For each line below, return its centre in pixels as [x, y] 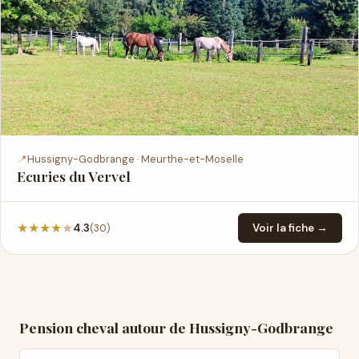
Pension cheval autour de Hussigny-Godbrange [176, 327]
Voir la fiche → [290, 228]
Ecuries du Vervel [74, 176]
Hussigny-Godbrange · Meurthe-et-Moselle [135, 159]
